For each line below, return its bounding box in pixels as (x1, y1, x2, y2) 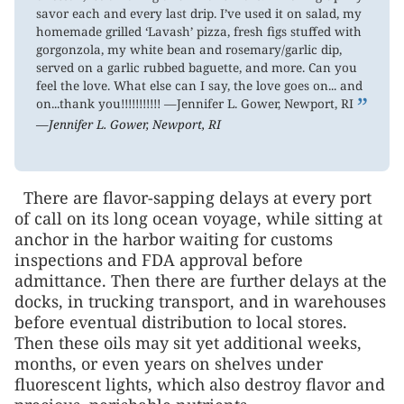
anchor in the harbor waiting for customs (14, 227, 333, 250)
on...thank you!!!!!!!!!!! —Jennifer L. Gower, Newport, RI (36, 95, 358, 112)
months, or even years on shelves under (14, 352, 323, 374)
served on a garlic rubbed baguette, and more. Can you (36, 59, 358, 76)
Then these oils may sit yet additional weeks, (14, 331, 362, 353)
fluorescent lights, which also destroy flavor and (14, 372, 385, 395)
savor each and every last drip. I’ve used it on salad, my (36, 5, 363, 22)
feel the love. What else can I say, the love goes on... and (36, 77, 363, 94)
